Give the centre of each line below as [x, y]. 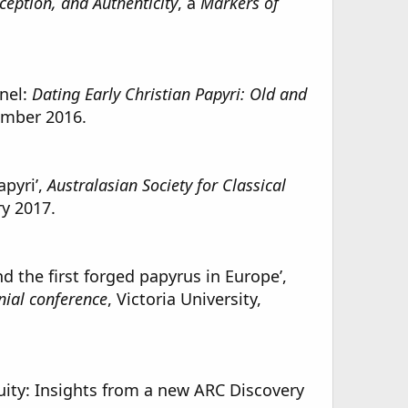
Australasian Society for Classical [167, 185]
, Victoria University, [184, 299]
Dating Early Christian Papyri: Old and [169, 94]
